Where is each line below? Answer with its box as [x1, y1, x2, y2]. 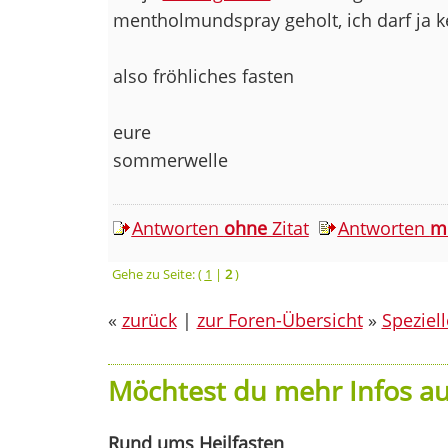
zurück [121, 307, 177, 332]
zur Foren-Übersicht [196, 307, 363, 332]
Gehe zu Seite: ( [111, 264, 205, 283]
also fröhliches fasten [112, 63, 294, 88]
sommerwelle [112, 147, 228, 172]
